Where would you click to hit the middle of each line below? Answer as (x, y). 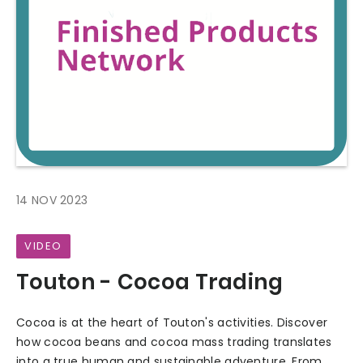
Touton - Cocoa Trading (150, 282)
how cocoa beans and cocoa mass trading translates (174, 342)
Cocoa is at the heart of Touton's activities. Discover (172, 322)
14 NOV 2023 (52, 201)
